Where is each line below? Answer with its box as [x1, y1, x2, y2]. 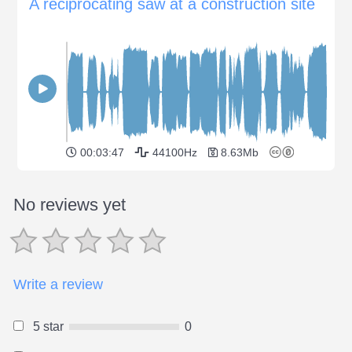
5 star [33, 319, 64, 333]
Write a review [13, 276, 103, 292]
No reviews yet [13, 194, 126, 214]
